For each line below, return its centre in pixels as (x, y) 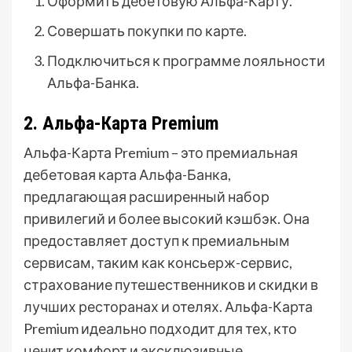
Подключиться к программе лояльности (186, 60)
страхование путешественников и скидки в (171, 284)
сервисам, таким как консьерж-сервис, (158, 262)
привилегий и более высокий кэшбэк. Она (167, 218)
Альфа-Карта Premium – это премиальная (161, 152)
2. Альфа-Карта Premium (121, 123)
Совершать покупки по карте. (147, 31)
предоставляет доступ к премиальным (157, 240)
